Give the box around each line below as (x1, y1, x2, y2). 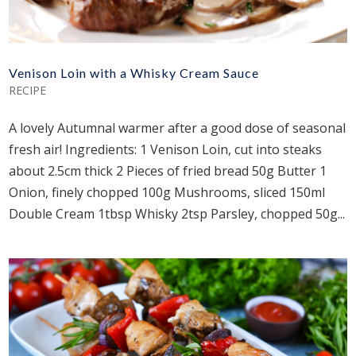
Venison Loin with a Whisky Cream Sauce (9, 65, 260, 81)
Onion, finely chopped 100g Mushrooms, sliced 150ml (9, 184, 326, 202)
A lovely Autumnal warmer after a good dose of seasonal (9, 119, 346, 137)
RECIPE (9, 83, 47, 99)
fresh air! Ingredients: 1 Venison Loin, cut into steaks (9, 141, 323, 159)
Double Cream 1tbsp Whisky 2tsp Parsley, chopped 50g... (9, 205, 346, 223)
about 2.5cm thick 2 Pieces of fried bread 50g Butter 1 (9, 162, 327, 180)
